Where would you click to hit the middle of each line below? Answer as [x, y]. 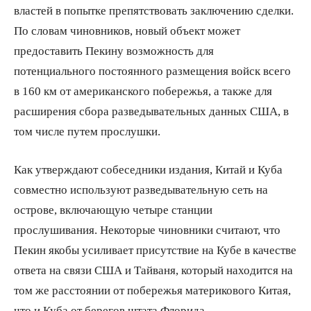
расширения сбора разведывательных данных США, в [151, 110]
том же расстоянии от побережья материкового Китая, [152, 289]
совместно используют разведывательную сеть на [141, 189]
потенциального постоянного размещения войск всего [152, 70]
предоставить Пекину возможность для [114, 50]
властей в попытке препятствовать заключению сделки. [154, 10]
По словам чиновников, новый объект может [127, 30]
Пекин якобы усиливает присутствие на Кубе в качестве [155, 249]
